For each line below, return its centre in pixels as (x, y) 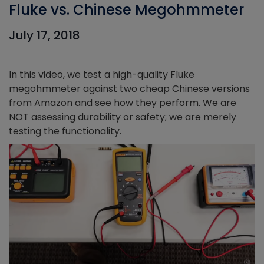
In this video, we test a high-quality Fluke (102, 75)
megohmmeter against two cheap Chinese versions (129, 89)
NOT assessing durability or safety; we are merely (123, 117)
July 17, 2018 (44, 35)
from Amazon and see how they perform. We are (123, 103)
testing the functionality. (65, 131)
